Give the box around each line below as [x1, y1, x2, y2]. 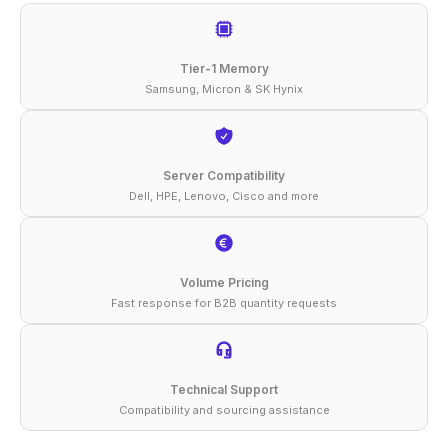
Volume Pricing [179, 274, 269, 290]
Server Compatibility [163, 167, 285, 183]
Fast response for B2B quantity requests [111, 295, 337, 310]
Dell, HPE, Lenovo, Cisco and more [129, 188, 319, 203]
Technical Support [170, 381, 278, 397]
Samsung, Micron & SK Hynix [145, 81, 303, 96]
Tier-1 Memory [179, 60, 269, 76]
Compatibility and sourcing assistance [118, 402, 330, 417]
